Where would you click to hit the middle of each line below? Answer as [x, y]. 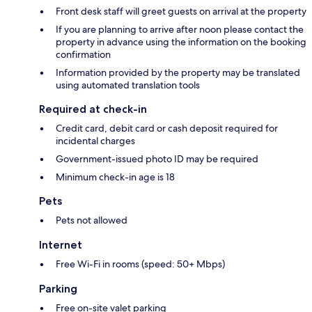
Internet [61, 245]
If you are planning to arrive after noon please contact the [180, 30]
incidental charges [95, 141]
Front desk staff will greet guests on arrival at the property [181, 11]
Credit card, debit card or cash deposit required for [167, 128]
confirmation [83, 55]
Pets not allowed [92, 220]
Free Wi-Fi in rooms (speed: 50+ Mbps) [140, 264]
